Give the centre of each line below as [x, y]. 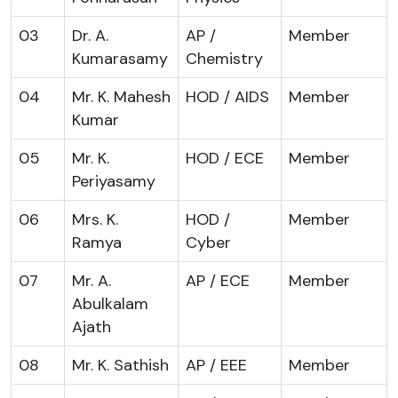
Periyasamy [114, 181]
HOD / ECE [225, 158]
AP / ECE [218, 280]
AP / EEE [216, 365]
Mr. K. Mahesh [121, 96]
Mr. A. [92, 280]
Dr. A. [90, 35]
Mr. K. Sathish [120, 365]
